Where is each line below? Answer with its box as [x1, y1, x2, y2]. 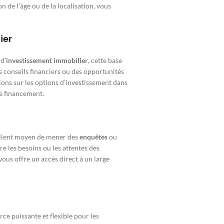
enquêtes [79, 132, 107, 141]
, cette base [88, 56, 122, 65]
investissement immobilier [6, 56, 88, 65]
